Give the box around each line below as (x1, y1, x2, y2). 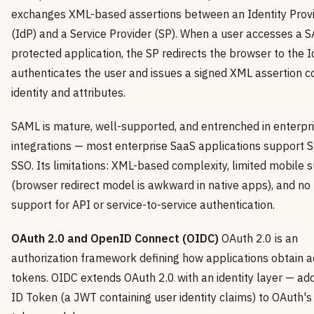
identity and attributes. (11, 85, 125, 100)
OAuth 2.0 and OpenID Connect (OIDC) (11, 231, 219, 245)
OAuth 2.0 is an (219, 231, 298, 245)
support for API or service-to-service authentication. (11, 197, 275, 212)
